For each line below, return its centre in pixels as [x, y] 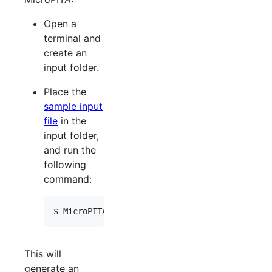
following [65, 164]
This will [43, 253]
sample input [73, 106]
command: [68, 179]
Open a [60, 23]
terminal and [72, 38]
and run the [70, 150]
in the [72, 121]
